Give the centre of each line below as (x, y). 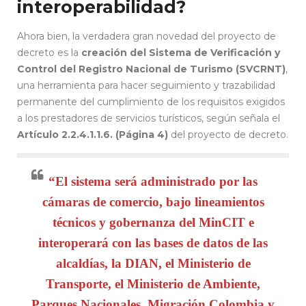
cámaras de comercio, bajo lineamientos (153, 201)
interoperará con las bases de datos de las (153, 242)
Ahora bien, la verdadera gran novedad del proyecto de (147, 36)
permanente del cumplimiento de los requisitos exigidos (151, 101)
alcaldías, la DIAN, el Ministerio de (153, 263)
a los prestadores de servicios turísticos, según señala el (149, 118)
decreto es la (48, 52)
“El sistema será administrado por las (153, 181)
